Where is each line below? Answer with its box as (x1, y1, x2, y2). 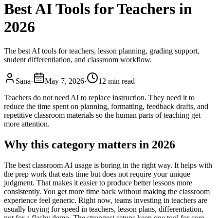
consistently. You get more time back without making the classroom (4, 187, 210, 196)
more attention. (4, 119, 50, 128)
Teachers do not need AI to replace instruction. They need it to (4, 93, 195, 102)
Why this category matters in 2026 (4, 138, 175, 151)
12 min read (98, 76, 135, 85)
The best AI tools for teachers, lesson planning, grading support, (4, 46, 200, 55)
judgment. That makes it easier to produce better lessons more (4, 178, 192, 187)
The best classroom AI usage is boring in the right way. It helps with (4, 161, 212, 169)
